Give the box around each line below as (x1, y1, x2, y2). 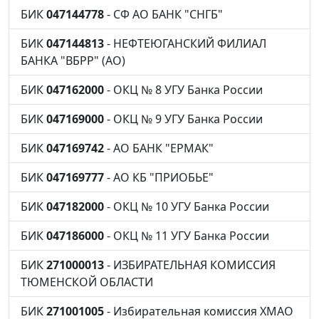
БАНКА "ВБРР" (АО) (21, 53, 125, 68)
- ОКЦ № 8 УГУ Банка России (104, 82, 263, 98)
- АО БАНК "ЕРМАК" (104, 140, 214, 156)
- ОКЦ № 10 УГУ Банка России (104, 199, 269, 214)
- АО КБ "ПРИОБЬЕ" (104, 169, 214, 185)
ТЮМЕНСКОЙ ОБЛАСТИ (21, 274, 153, 290)
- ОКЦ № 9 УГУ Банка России (104, 111, 263, 127)
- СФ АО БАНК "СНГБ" (104, 6, 223, 22)
